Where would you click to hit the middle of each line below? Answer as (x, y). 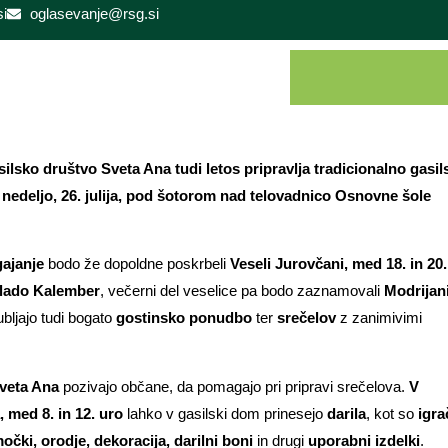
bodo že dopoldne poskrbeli (136, 264)
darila (346, 413)
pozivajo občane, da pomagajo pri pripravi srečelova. (235, 386)
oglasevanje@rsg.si (94, 13)
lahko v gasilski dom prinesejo (224, 413)
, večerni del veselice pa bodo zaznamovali (241, 291)
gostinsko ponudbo (183, 318)
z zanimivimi (378, 318)
